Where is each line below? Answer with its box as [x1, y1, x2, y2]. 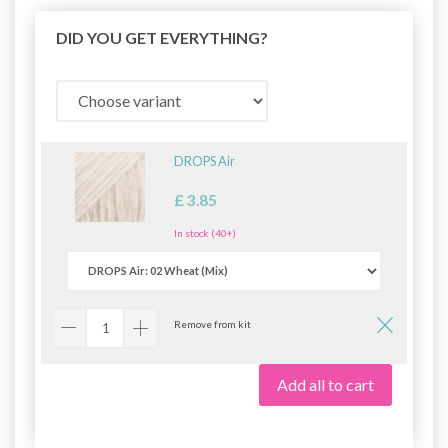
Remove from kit [174, 317, 251, 330]
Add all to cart [277, 374, 374, 394]
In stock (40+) [174, 226, 236, 239]
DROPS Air [174, 152, 235, 169]
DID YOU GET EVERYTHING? [56, 27, 268, 47]
